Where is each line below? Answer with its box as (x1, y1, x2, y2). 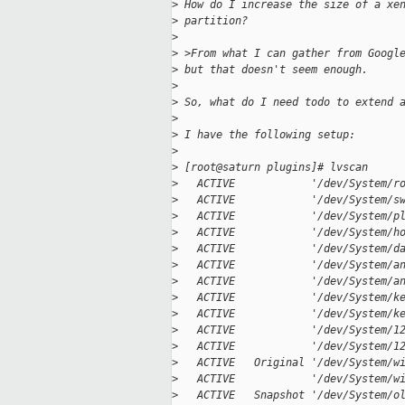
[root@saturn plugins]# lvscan (178, 161, 368, 174)
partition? (178, 14, 248, 28)
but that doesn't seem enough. (178, 63, 368, 77)
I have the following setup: (178, 128, 355, 142)
